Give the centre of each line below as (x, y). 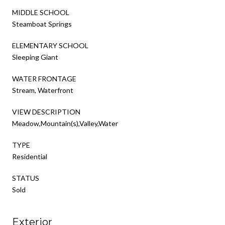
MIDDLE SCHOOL (41, 12)
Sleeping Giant (35, 57)
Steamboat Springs (42, 24)
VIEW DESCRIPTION (46, 111)
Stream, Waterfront (43, 90)
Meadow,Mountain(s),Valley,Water (65, 123)
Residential (30, 156)
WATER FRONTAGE (44, 78)
